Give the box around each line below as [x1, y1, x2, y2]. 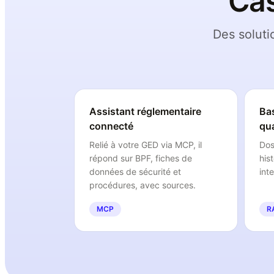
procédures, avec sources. [89, 180, 196, 190]
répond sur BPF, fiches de [89, 153, 192, 163]
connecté [89, 120, 133, 132]
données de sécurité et [89, 166, 181, 177]
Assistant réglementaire [89, 105, 201, 117]
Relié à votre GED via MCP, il [89, 139, 202, 150]
